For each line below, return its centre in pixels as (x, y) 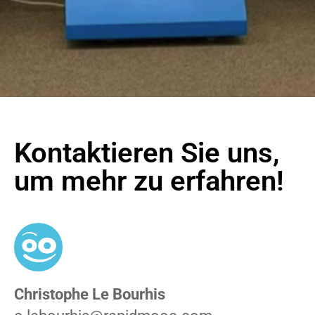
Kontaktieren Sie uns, (147, 153)
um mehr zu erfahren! (149, 181)
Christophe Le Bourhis (90, 294)
